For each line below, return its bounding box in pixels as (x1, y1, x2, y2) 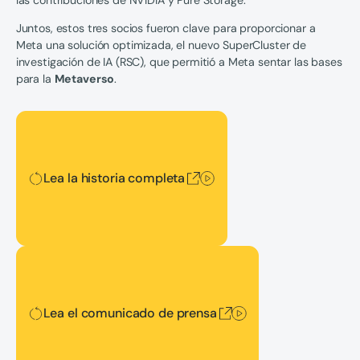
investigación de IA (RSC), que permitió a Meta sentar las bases (15, 55, 342, 70)
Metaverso (54, 72, 115, 87)
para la (15, 72, 55, 87)
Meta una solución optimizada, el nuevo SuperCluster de (15, 38, 306, 53)
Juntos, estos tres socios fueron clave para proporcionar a (15, 21, 316, 36)
